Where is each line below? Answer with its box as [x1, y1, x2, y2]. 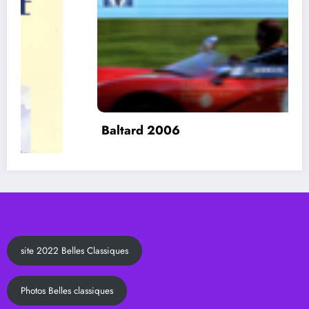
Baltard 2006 [26, 121, 105, 139]
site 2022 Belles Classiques [20, 243, 128, 257]
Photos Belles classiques [20, 283, 113, 297]
